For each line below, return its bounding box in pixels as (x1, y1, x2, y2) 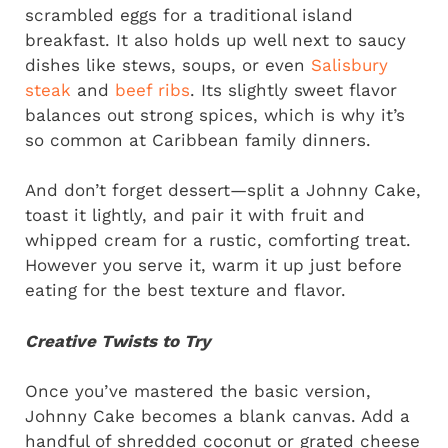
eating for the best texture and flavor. (25, 280, 346, 301)
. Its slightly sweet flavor (190, 79, 397, 100)
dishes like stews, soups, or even (25, 54, 311, 75)
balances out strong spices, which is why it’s (25, 104, 405, 125)
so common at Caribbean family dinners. (25, 129, 371, 150)
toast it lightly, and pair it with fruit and (25, 205, 365, 226)
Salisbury (311, 54, 388, 75)
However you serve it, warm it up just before (25, 255, 402, 276)
